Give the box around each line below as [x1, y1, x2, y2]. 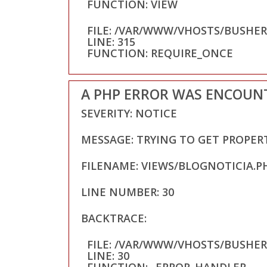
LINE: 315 [86, 34, 135, 49]
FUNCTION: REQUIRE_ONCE [86, 45, 233, 60]
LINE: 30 [86, 248, 129, 263]
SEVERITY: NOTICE [80, 105, 177, 120]
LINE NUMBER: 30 [80, 184, 174, 199]
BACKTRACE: [80, 210, 147, 225]
